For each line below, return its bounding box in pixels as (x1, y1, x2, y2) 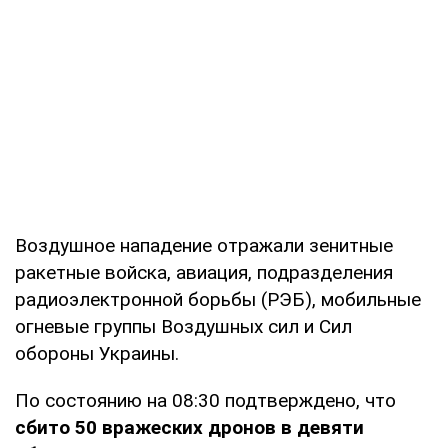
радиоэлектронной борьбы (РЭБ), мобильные (15, 287, 421, 311)
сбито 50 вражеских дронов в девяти (15, 415, 364, 439)
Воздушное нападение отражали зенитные (15, 233, 393, 257)
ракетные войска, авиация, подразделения (15, 260, 393, 284)
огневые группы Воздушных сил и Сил (15, 314, 352, 338)
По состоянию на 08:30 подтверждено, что (15, 388, 396, 412)
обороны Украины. (15, 341, 179, 365)
